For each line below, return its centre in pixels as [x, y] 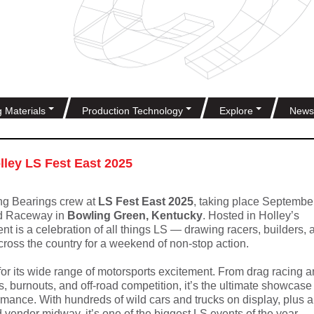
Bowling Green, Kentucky [135, 215]
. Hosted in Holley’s [251, 215]
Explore [238, 110]
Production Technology [134, 110]
